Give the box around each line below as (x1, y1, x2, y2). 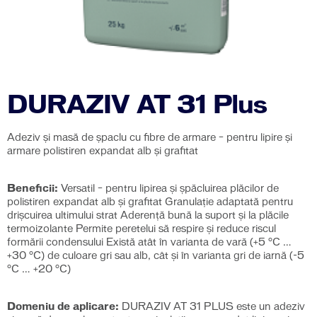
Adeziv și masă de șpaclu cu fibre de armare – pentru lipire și (7, 133, 292, 143)
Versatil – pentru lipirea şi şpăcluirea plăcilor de (58, 184, 279, 194)
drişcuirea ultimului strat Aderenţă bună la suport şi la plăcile (7, 211, 289, 221)
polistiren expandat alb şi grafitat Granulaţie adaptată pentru (7, 197, 293, 207)
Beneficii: (7, 184, 58, 194)
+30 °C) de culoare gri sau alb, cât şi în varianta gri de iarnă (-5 (7, 251, 304, 261)
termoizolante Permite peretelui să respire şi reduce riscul (7, 224, 276, 234)
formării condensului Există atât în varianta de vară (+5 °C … (7, 238, 292, 248)
